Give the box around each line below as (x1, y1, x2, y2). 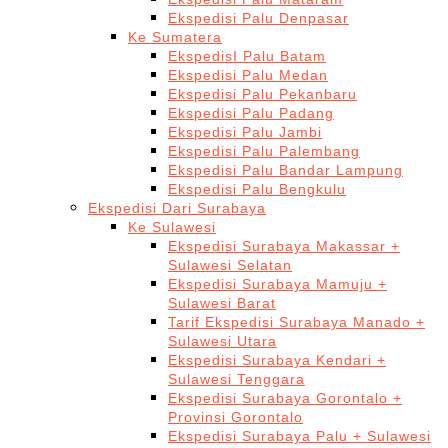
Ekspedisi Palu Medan (168, 67, 328, 83)
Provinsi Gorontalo (168, 409, 303, 425)
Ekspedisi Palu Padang (168, 105, 334, 121)
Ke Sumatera (128, 29, 222, 45)
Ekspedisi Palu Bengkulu (168, 181, 346, 197)
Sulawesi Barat (168, 295, 276, 311)
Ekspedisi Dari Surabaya (88, 200, 266, 216)
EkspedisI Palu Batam (168, 48, 326, 64)
